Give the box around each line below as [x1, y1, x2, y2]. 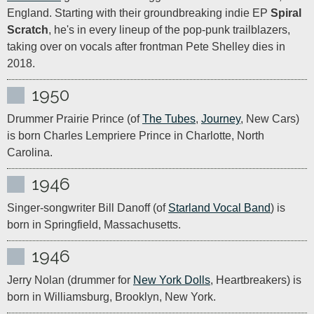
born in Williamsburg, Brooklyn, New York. [7, 291, 216, 303]
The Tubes [142, 113, 196, 125]
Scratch [7, 24, 48, 36]
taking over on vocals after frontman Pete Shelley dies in [7, 41, 285, 53]
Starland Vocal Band [168, 202, 271, 214]
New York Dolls [133, 274, 210, 286]
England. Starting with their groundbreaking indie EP [7, 7, 271, 19]
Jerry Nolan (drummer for [7, 274, 133, 286]
